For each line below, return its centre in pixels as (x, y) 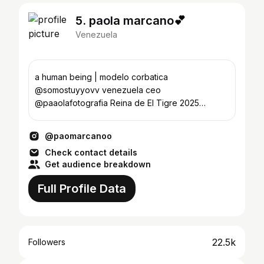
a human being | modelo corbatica (101, 77)
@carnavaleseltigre (72, 116)
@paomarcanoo (78, 136)
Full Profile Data (82, 189)
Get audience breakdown (98, 164)
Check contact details (91, 152)
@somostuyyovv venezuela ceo (68, 90)
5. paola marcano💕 (131, 21)
